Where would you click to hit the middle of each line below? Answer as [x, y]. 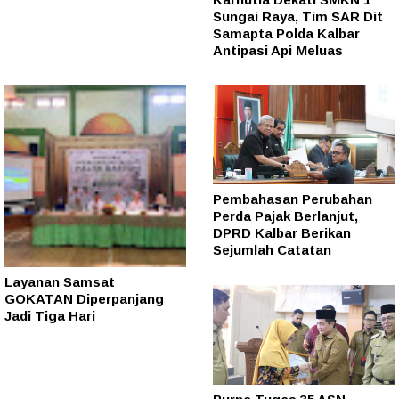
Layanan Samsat [60, 281]
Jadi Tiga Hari [50, 315]
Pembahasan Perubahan [293, 199]
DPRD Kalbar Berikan [282, 233]
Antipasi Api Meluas [278, 50]
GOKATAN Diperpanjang [84, 298]
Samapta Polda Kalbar [286, 33]
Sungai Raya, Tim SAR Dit [298, 16]
